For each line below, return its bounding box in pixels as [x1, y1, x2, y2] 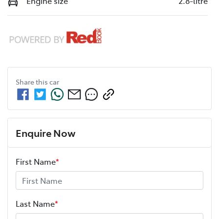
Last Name [16, 198, 55, 209]
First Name [16, 156, 56, 167]
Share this [16, 77, 49, 87]
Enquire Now [16, 126, 75, 140]
